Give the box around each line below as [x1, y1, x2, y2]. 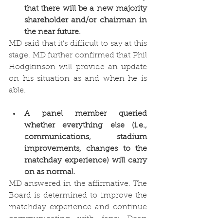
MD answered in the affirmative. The [9, 180, 147, 188]
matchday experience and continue [9, 203, 147, 211]
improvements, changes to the [24, 145, 147, 153]
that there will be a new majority [24, 4, 147, 13]
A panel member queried [24, 109, 147, 118]
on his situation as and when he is [9, 74, 147, 83]
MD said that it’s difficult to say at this [9, 39, 147, 48]
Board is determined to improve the [9, 191, 147, 200]
